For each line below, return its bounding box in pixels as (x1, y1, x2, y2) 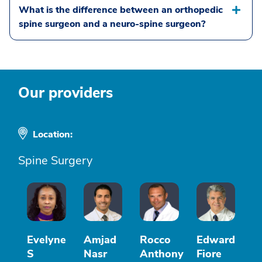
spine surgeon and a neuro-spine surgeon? (19, 17, 205, 30)
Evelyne (27, 233, 66, 247)
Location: (33, 127, 75, 141)
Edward (196, 233, 235, 247)
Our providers (18, 82, 113, 103)
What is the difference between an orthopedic (19, 3, 223, 16)
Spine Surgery (18, 152, 92, 168)
